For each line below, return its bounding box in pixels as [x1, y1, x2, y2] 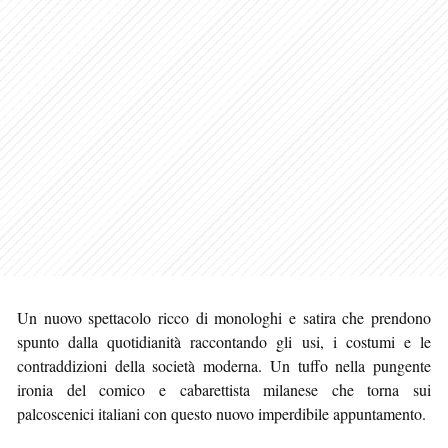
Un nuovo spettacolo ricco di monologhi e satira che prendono [17, 306, 431, 328]
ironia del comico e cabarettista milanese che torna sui [17, 378, 431, 400]
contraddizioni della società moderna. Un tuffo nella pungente [17, 354, 431, 376]
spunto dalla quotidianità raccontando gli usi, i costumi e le [17, 330, 431, 352]
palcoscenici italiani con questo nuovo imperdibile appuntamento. [17, 402, 426, 424]
